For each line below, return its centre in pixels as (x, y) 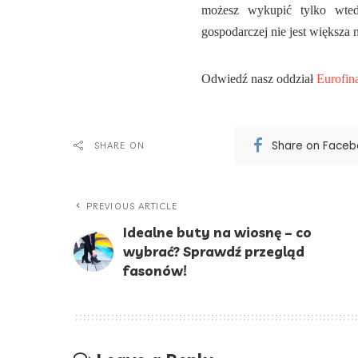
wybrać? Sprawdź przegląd (214, 252)
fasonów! (155, 271)
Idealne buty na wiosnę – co (217, 233)
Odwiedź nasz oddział (259, 79)
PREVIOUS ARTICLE (132, 207)
